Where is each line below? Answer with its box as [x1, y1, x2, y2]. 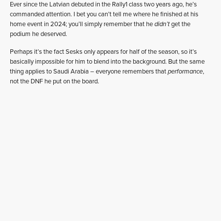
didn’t [154, 20, 170, 28]
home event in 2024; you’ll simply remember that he [10, 20, 154, 28]
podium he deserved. [10, 30, 67, 38]
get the [170, 20, 190, 28]
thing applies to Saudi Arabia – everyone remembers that [10, 68, 168, 75]
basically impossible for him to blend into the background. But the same [10, 58, 205, 66]
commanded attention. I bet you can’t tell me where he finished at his [10, 10, 198, 18]
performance [168, 68, 203, 75]
